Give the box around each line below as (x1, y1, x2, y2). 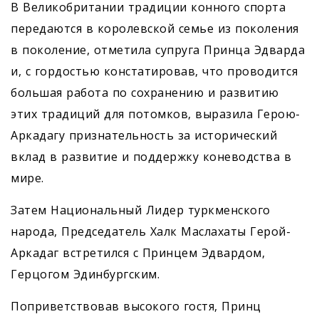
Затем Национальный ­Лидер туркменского (11, 202, 271, 219)
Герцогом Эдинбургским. (11, 266, 159, 283)
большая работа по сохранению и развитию (11, 85, 279, 101)
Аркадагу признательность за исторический (11, 127, 277, 144)
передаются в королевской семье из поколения (11, 21, 299, 37)
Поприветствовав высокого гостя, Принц (11, 298, 261, 315)
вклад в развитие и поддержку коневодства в (11, 149, 291, 165)
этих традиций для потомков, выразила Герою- (11, 106, 300, 122)
